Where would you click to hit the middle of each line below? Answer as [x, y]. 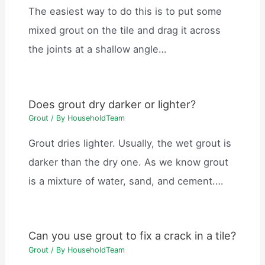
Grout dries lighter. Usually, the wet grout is [130, 143]
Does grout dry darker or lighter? [112, 104]
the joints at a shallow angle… [98, 49]
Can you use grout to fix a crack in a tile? [132, 236]
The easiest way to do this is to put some [125, 12]
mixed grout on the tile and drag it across [125, 30]
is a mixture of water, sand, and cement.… [126, 181]
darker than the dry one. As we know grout [129, 162]
